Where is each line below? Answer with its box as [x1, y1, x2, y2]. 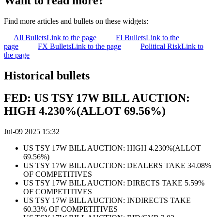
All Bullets [14, 33, 46, 42]
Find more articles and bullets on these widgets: [4, 16, 148, 25]
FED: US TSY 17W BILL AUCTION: [4, 92, 190, 105]
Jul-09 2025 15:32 [4, 127, 60, 136]
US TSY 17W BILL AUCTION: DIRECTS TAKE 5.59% [23, 179, 204, 187]
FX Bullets [38, 42, 71, 50]
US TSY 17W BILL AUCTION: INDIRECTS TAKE [23, 196, 191, 205]
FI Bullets [116, 33, 146, 42]
